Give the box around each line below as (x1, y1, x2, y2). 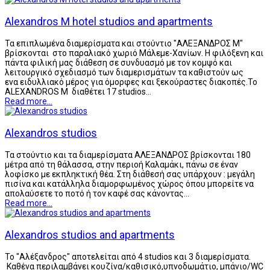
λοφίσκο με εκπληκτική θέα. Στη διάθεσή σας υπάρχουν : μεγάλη (5, 169, 255, 179)
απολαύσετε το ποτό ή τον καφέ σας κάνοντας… (5, 188, 189, 198)
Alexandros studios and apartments (5, 228, 175, 241)
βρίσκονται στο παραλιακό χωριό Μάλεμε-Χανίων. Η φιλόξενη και (5, 48, 263, 58)
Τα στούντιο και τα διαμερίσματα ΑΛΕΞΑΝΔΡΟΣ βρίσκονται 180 (5, 149, 251, 160)
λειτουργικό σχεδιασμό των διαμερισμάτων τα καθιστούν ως (5, 67, 243, 77)
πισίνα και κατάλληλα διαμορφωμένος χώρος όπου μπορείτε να (5, 178, 254, 189)
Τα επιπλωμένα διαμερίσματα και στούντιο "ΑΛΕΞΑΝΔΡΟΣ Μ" (5, 38, 243, 48)
